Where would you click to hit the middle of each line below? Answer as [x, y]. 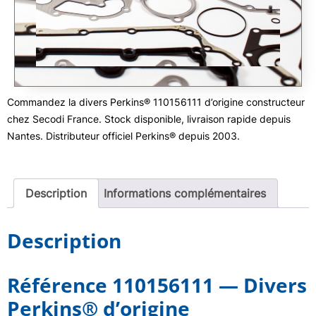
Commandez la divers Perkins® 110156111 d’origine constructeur [156, 102]
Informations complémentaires [185, 193]
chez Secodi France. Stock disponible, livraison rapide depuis [149, 119]
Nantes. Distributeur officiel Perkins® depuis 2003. [123, 136]
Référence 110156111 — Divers [157, 285]
